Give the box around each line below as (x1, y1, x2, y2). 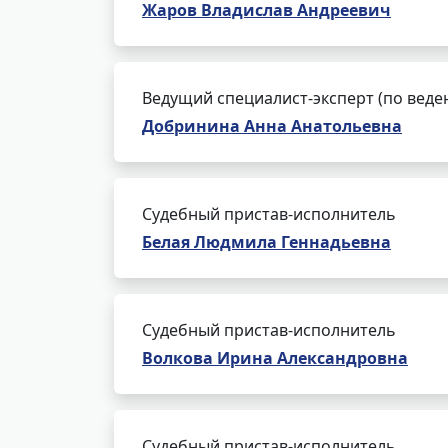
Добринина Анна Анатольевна (142, 115, 402, 137)
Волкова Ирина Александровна (142, 347, 408, 369)
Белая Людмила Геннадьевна (142, 231, 391, 253)
